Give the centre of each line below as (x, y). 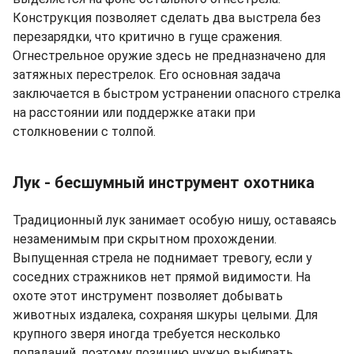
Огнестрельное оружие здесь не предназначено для (169, 55)
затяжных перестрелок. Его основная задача (147, 74)
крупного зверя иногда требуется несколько (147, 333)
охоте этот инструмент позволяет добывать (148, 296)
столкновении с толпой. (84, 131)
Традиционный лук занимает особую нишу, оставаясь (175, 220)
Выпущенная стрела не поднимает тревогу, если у (162, 258)
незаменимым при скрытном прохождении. (145, 239)
